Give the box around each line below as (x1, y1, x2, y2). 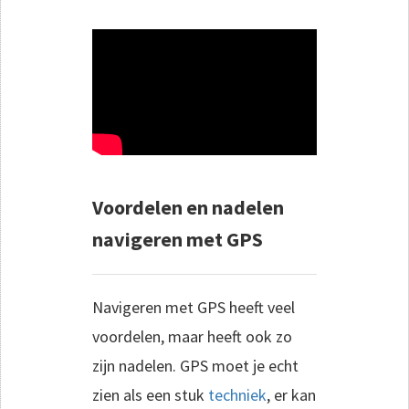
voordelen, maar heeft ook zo (92, 326, 292, 348)
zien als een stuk (92, 384, 208, 406)
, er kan (267, 384, 316, 406)
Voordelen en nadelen (92, 194, 284, 221)
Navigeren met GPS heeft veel (92, 297, 295, 319)
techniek (208, 384, 267, 406)
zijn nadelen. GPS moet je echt (92, 355, 299, 377)
